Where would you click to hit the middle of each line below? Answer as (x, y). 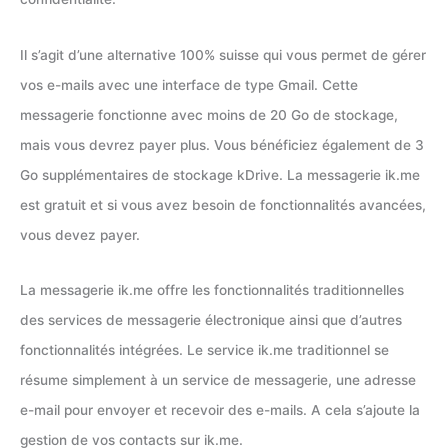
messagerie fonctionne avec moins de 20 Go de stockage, (209, 114)
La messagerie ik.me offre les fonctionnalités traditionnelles (212, 290)
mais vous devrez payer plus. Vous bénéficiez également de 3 (222, 144)
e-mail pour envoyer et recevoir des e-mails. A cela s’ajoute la (220, 410)
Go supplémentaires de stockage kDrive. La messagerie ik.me (220, 174)
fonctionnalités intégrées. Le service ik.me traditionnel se (204, 350)
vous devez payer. (80, 234)
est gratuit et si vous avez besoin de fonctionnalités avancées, (223, 204)
